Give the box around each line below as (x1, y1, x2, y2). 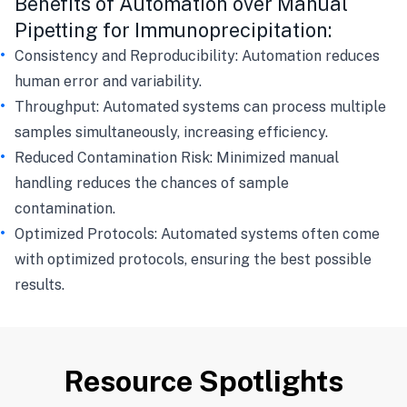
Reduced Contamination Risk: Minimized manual (15, 149, 339, 166)
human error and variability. (15, 73, 202, 90)
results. (15, 276, 65, 293)
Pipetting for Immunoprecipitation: (15, 18, 332, 42)
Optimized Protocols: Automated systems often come (15, 225, 380, 243)
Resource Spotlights (64, 364, 343, 398)
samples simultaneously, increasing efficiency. (15, 124, 328, 141)
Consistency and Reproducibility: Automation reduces (15, 47, 380, 65)
